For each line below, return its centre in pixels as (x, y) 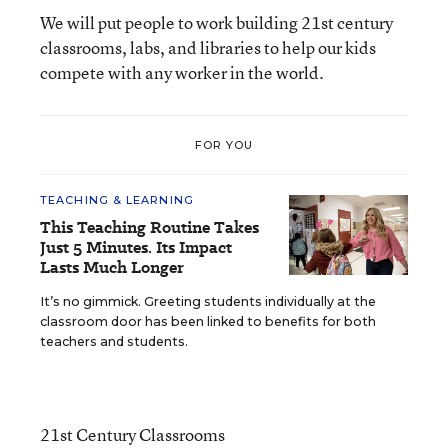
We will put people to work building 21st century (216, 22)
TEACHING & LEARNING (117, 200)
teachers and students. (114, 341)
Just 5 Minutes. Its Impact (136, 247)
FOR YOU (224, 144)
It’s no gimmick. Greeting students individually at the (208, 301)
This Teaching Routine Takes (149, 227)
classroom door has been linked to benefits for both (208, 321)
